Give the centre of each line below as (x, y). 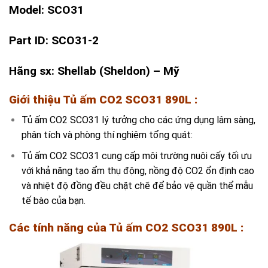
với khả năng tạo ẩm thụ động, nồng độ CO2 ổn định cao (138, 170)
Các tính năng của (59, 227)
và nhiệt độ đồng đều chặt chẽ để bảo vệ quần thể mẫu (137, 185)
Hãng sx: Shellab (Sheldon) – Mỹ (94, 71)
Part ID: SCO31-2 (54, 41)
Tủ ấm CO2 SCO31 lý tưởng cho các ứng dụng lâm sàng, (138, 120)
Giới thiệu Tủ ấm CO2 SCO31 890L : (103, 99)
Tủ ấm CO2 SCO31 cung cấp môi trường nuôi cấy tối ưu (136, 156)
